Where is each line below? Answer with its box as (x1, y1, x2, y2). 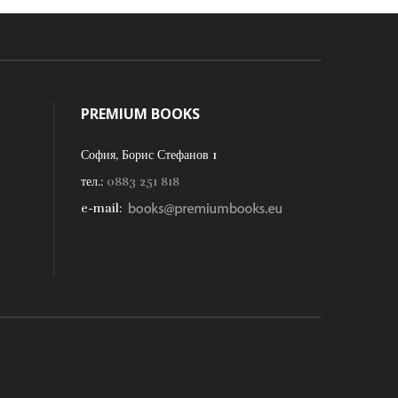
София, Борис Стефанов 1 (81, 147, 217, 163)
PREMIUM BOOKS (81, 103, 200, 123)
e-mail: (81, 200, 122, 216)
